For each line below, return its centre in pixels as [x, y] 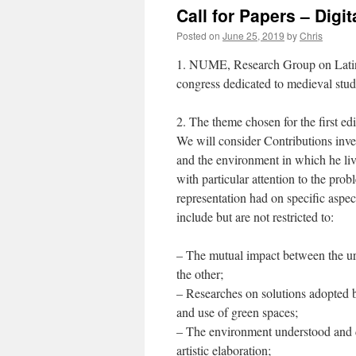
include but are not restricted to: [255, 217]
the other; [200, 274]
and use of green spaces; [237, 312]
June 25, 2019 [253, 35]
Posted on [198, 35]
